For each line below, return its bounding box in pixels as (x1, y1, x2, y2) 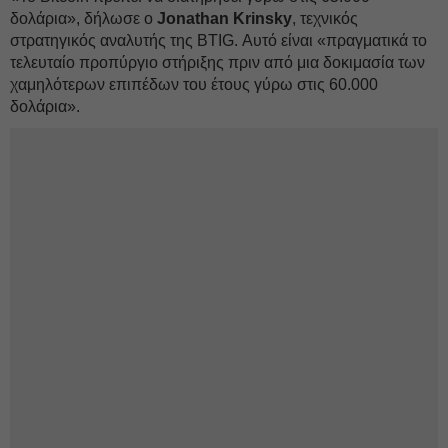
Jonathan (157, 10, 229, 27)
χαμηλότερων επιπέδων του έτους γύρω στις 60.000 (10, 76, 378, 93)
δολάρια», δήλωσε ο (10, 10, 157, 27)
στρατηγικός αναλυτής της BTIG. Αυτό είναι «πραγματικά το (10, 32, 427, 49)
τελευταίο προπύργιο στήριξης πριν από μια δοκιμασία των (10, 54, 425, 71)
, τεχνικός (292, 10, 358, 27)
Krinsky (233, 10, 292, 27)
